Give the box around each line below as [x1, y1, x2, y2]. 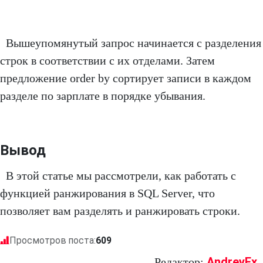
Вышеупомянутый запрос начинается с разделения [6, 36, 261, 50]
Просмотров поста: [9, 235, 96, 247]
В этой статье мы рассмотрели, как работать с [6, 169, 236, 183]
